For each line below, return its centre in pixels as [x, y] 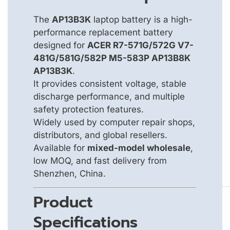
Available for [60, 148]
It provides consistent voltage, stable [110, 83]
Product [63, 203]
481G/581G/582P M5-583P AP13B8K [112, 58]
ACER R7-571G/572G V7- [140, 45]
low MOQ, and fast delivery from [100, 160]
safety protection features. [89, 109]
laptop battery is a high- [142, 19]
